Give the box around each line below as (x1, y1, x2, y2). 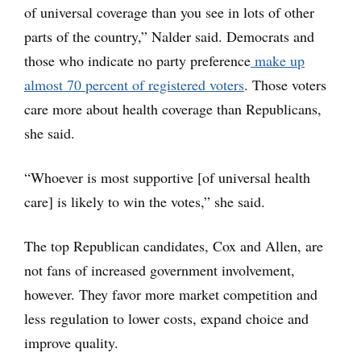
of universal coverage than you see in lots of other (24, 2, 314, 22)
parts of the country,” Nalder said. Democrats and (24, 26, 314, 46)
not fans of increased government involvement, (24, 259, 295, 280)
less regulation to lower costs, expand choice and (24, 308, 309, 328)
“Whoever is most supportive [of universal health (24, 167, 310, 187)
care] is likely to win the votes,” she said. (24, 191, 265, 211)
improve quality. (24, 332, 118, 352)
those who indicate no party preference (24, 50, 251, 70)
